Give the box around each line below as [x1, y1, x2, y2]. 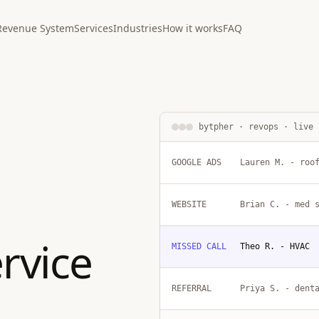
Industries [113, 21, 163, 35]
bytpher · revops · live [199, 123, 313, 134]
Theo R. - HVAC [240, 243, 310, 253]
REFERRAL [172, 285, 211, 296]
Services [74, 21, 114, 35]
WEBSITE [172, 201, 206, 211]
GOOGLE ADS [172, 159, 221, 169]
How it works [162, 21, 224, 35]
